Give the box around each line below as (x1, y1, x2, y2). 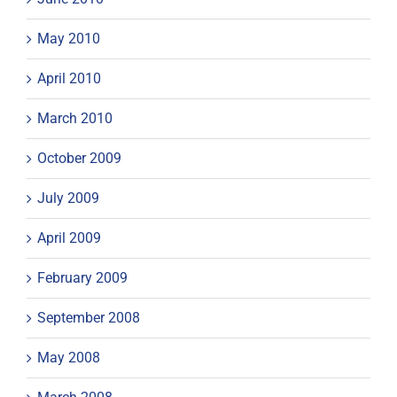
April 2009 (37, 229, 101, 246)
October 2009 (37, 149, 121, 167)
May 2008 (37, 348, 100, 366)
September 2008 (37, 308, 140, 326)
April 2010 (37, 69, 101, 87)
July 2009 (37, 189, 99, 206)
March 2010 (37, 109, 113, 127)
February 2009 (37, 269, 128, 286)
